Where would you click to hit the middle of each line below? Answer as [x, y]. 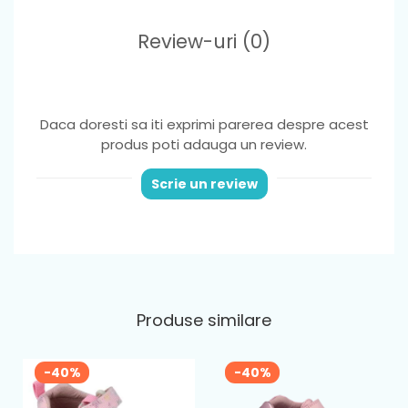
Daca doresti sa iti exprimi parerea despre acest [204, 124]
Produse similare [204, 320]
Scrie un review [204, 184]
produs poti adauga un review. [204, 144]
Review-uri [190, 41]
